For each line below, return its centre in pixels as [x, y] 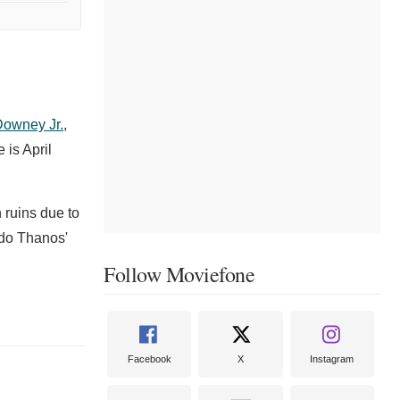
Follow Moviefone [179, 274]
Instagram [332, 359]
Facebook [149, 359]
